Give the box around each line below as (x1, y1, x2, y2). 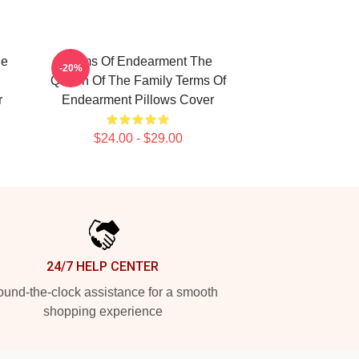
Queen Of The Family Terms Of (50, 74, 226, 87)
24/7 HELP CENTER (46, 259, 159, 274)
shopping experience (42, 305, 163, 318)
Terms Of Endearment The (63, 54, 212, 68)
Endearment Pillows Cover (62, 93, 214, 107)
